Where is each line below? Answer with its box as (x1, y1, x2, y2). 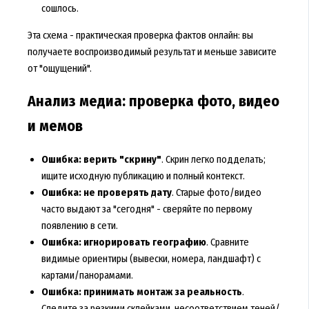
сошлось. (41, 2, 79, 15)
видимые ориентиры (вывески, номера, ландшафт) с (41, 252, 261, 266)
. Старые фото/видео (171, 186, 261, 199)
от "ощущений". (27, 61, 92, 74)
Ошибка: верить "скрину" (41, 153, 161, 166)
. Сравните (206, 236, 249, 249)
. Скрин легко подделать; (161, 153, 266, 166)
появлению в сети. (41, 219, 118, 232)
